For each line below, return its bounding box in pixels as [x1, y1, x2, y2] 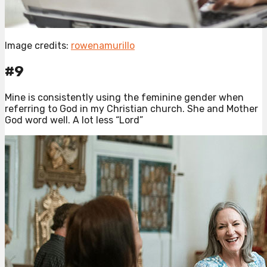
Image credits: [5, 40, 71, 52]
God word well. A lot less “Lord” [5, 114, 143, 126]
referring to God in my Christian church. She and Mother [5, 103, 258, 114]
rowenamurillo [71, 40, 135, 52]
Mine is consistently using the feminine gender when [5, 91, 244, 103]
